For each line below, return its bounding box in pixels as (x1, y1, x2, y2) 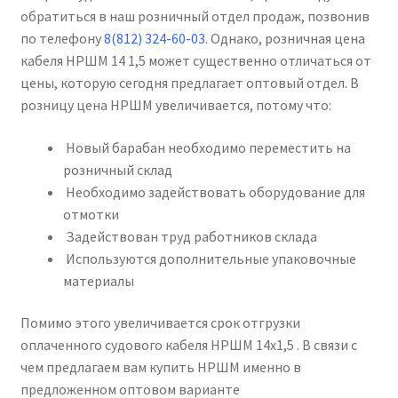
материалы (62, 271, 134, 290)
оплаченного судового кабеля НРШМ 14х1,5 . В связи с (20, 336, 357, 354)
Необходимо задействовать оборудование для (62, 182, 365, 201)
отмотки (62, 204, 119, 223)
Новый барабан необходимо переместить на (62, 138, 351, 156)
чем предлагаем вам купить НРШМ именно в (20, 358, 301, 377)
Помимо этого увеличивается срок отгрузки (20, 314, 300, 332)
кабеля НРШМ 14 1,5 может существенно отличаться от (20, 52, 371, 70)
